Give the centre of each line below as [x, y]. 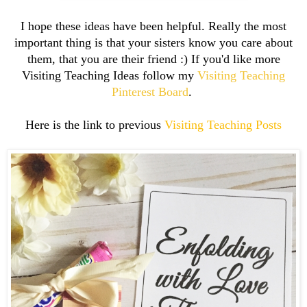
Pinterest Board [150, 91]
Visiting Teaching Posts [223, 124]
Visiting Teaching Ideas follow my [110, 75]
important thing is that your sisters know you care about [153, 42]
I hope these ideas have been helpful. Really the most [153, 26]
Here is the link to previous [95, 124]
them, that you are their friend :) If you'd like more [153, 59]
